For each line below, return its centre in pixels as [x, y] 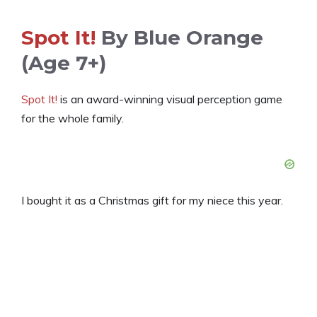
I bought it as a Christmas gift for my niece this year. [152, 201]
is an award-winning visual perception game [170, 99]
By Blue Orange [179, 38]
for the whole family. [73, 119]
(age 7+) [64, 63]
